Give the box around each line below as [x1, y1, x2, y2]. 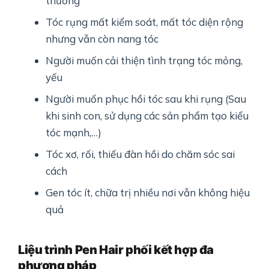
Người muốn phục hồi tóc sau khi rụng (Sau [46, 92, 247, 106]
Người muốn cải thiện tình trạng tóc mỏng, [46, 54, 243, 67]
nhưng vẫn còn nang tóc [46, 32, 159, 46]
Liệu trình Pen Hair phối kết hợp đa [18, 243, 214, 258]
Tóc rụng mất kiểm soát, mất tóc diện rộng [46, 16, 244, 29]
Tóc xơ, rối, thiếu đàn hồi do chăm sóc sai [46, 148, 235, 161]
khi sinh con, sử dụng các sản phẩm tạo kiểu [46, 109, 249, 122]
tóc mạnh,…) [46, 126, 102, 139]
